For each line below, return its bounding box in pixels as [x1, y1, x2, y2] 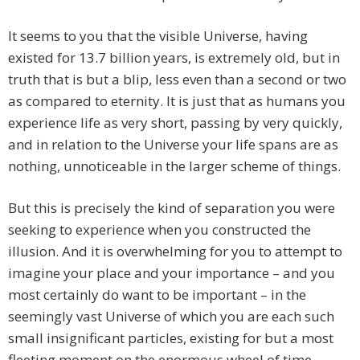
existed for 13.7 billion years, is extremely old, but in [8, 48, 340, 67]
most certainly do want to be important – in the [8, 285, 306, 305]
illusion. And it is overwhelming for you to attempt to [8, 242, 342, 261]
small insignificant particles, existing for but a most [8, 329, 333, 348]
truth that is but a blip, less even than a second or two [8, 70, 346, 89]
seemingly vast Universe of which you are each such [8, 307, 334, 326]
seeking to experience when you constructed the [8, 220, 311, 239]
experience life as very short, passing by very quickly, [8, 113, 342, 133]
